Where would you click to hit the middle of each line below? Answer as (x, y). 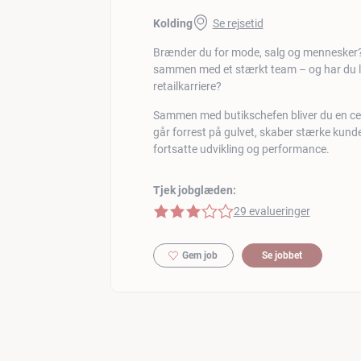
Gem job (200, 255)
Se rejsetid (238, 23)
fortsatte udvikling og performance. (241, 149)
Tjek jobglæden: (194, 190)
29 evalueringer (272, 211)
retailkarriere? (187, 86)
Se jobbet (282, 255)
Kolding (172, 23)
